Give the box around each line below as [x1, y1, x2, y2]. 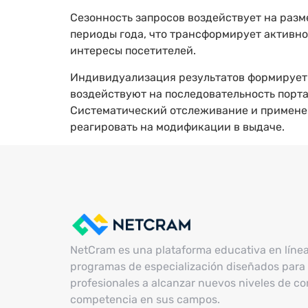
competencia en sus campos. [70, 292, 220, 306]
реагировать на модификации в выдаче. [70, 120, 285, 133]
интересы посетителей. [70, 44, 196, 58]
